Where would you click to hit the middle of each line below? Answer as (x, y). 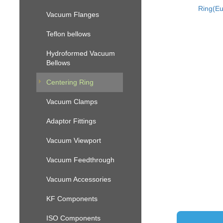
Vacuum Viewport (74, 140)
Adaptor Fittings (71, 121)
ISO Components (74, 218)
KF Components (72, 198)
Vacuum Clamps (72, 101)
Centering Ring (70, 82)
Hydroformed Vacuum (81, 53)
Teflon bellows (69, 34)
